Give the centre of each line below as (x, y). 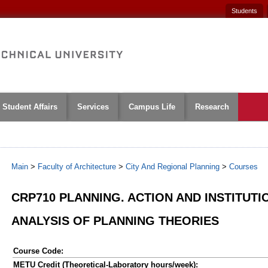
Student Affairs (30, 107)
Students (244, 11)
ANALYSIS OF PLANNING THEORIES (115, 220)
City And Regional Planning (173, 167)
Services (93, 107)
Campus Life (152, 107)
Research (212, 107)
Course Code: (38, 251)
